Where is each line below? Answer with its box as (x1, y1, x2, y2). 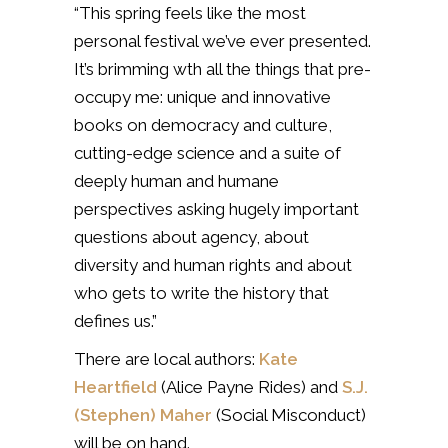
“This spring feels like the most (74, 2, 306, 23)
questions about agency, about (74, 226, 309, 247)
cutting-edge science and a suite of (74, 142, 341, 163)
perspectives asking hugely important (74, 198, 359, 219)
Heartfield (74, 376, 157, 397)
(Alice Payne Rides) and (157, 376, 342, 397)
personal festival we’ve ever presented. (74, 30, 371, 51)
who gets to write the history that (74, 282, 329, 303)
